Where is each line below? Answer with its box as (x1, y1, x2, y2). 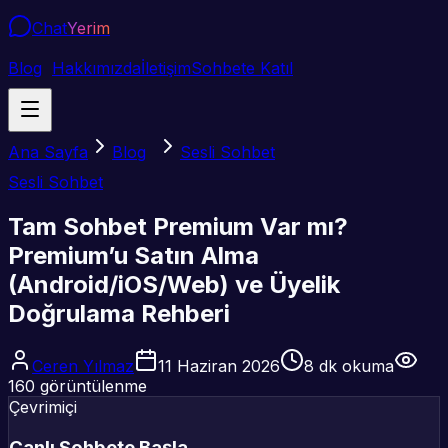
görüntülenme (35, 375, 147, 396)
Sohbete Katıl (191, 58, 293, 78)
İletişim (141, 58, 191, 78)
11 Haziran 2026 (158, 355, 280, 376)
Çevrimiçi (9, 396, 77, 417)
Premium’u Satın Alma (8, 240, 259, 270)
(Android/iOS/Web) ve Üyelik (8, 269, 340, 299)
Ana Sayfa (8, 142, 88, 162)
